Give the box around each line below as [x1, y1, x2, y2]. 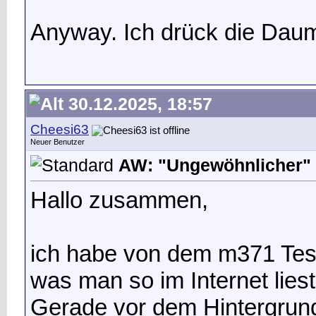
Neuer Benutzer [30, 138, 85, 146]
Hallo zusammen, [30, 186, 208, 213]
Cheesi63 [30, 122, 89, 137]
